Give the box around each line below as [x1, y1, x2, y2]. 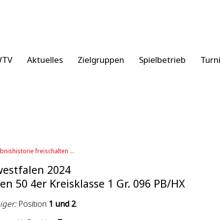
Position [16, 198, 49, 209]
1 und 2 [49, 198, 76, 209]
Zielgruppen [78, 54, 124, 65]
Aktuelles [27, 54, 63, 65]
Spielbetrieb [139, 54, 186, 65]
